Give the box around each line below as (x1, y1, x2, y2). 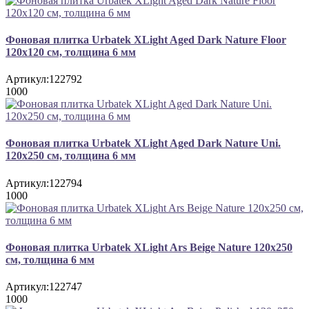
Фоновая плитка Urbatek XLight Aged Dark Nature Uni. (6, 137, 281, 150)
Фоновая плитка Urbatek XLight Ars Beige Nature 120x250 (6, 241, 292, 253)
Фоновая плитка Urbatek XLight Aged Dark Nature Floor (6, 33, 286, 46)
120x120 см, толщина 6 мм (6, 46, 136, 58)
